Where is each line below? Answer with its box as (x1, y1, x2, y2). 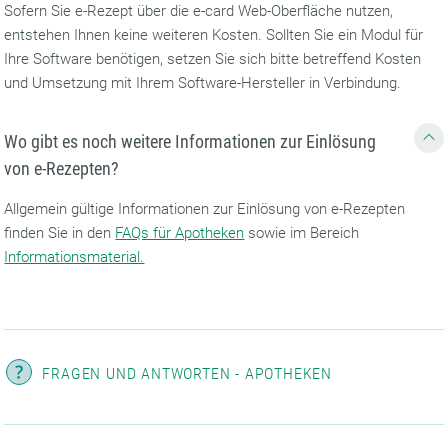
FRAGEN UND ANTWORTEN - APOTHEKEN (42, 364, 333, 383)
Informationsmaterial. (4, 248, 145, 266)
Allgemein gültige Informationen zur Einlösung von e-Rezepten (4, 200, 406, 218)
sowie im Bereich (244, 224, 360, 242)
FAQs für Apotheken (115, 224, 245, 242)
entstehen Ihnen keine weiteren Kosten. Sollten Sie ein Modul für (4, 26, 424, 44)
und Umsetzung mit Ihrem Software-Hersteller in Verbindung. (4, 74, 406, 92)
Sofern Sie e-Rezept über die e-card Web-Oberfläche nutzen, (4, 2, 394, 20)
